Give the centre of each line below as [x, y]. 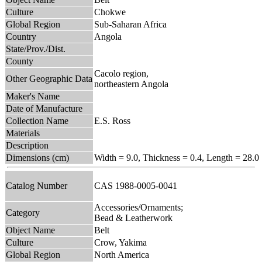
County [20, 61]
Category [23, 212]
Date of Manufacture [44, 108]
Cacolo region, [121, 73]
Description [27, 145]
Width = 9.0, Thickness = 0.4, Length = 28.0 [177, 157]
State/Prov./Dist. [36, 49]
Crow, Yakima [120, 242]
